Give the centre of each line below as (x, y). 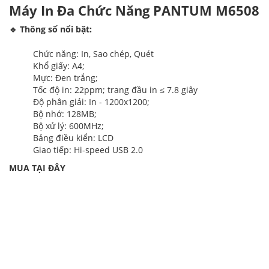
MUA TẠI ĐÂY (37, 168)
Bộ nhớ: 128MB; (65, 114)
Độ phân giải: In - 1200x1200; (91, 102)
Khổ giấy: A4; (59, 66)
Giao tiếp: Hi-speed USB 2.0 (88, 150)
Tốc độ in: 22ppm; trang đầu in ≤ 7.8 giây (115, 90)
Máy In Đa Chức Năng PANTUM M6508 (134, 11)
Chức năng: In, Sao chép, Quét (93, 54)
